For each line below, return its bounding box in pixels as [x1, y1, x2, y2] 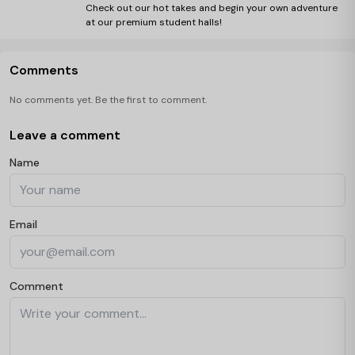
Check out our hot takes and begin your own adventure [86, 2, 338, 15]
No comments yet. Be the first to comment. [10, 94, 207, 107]
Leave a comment [10, 127, 120, 144]
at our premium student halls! [86, 16, 222, 29]
